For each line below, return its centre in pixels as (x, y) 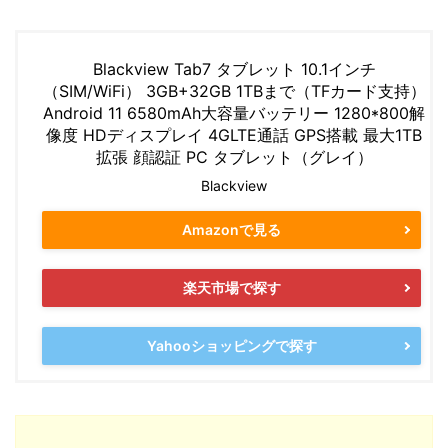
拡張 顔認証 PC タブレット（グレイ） (234, 156)
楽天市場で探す (231, 288)
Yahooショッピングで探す (231, 346)
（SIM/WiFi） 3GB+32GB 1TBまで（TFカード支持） (234, 90)
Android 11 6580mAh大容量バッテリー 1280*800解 (234, 112)
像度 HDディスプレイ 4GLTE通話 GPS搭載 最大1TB (234, 134)
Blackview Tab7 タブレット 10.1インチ (234, 68)
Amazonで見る (231, 230)
